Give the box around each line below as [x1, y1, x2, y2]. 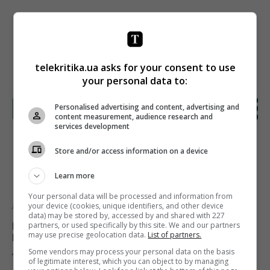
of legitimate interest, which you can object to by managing [28, 256, 229, 266]
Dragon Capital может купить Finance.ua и [12, 221, 246, 232]
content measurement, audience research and [55, 111, 213, 122]
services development [55, 121, 130, 131]
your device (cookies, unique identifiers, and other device [28, 201, 224, 211]
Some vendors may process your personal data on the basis [28, 246, 235, 257]
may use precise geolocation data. [28, 230, 148, 240]
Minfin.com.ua [12, 232, 88, 243]
